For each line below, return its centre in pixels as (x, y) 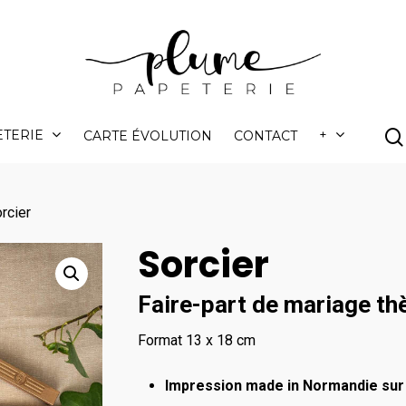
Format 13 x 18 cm (196, 340)
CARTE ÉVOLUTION (148, 136)
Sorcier (203, 265)
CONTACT (266, 136)
